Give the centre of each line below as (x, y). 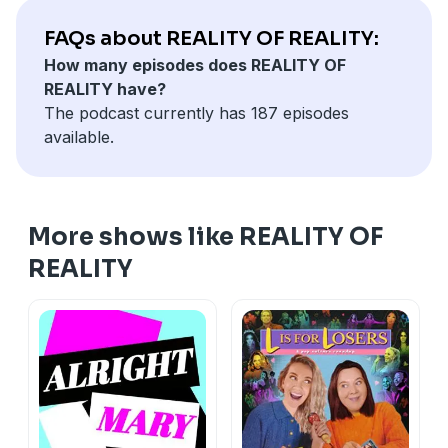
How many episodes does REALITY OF (195, 64)
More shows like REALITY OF (205, 236)
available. (79, 136)
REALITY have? (105, 88)
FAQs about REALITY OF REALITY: (211, 38)
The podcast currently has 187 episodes (196, 112)
